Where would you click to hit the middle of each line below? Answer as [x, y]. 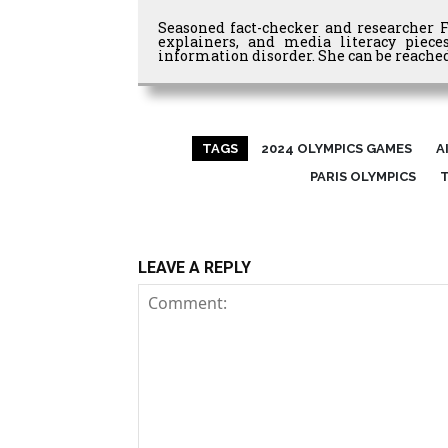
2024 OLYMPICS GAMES [336, 149]
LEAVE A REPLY [194, 268]
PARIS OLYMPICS [362, 177]
